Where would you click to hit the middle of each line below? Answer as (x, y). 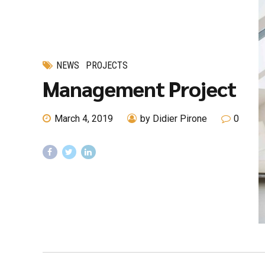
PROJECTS (107, 66)
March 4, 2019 (84, 118)
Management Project (139, 88)
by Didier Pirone (174, 118)
